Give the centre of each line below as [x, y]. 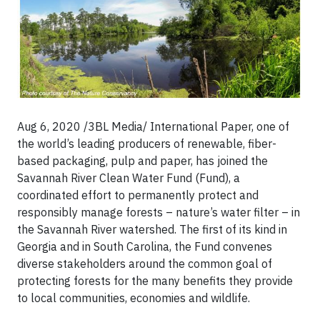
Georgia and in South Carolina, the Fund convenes [145, 246]
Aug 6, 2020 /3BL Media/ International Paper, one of [153, 126]
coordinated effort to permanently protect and [138, 195]
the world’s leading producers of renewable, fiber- [147, 143]
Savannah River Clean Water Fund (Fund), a [129, 177]
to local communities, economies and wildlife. [134, 297]
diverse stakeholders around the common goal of [145, 263]
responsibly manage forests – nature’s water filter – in [159, 212]
